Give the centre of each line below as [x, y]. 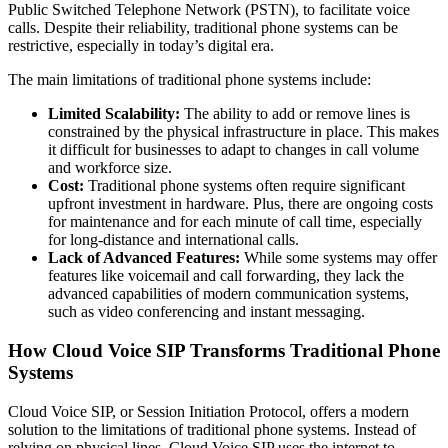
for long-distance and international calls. [173, 240]
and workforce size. [110, 168]
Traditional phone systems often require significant [244, 186]
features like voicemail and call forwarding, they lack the [226, 276]
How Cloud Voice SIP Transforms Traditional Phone [224, 351]
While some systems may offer [338, 258]
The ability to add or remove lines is [295, 114]
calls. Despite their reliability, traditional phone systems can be [203, 28]
